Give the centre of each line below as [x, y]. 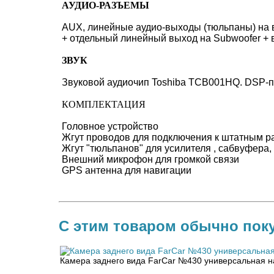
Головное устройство [110, 126]
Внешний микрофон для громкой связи [150, 159]
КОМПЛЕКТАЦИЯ [104, 104]
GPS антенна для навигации [127, 170]
